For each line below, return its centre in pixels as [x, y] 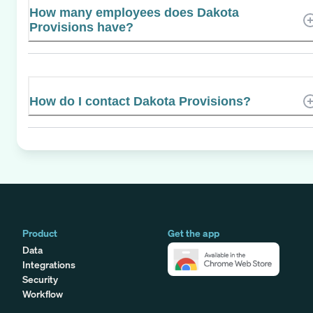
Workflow [43, 293]
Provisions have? [81, 27]
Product [40, 233]
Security [40, 279]
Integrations [49, 264]
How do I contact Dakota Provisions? [140, 101]
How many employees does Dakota [134, 12]
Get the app [194, 233]
